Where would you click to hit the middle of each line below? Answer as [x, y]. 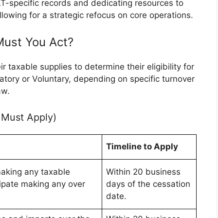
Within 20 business [143, 172]
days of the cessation [148, 184]
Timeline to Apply [142, 146]
